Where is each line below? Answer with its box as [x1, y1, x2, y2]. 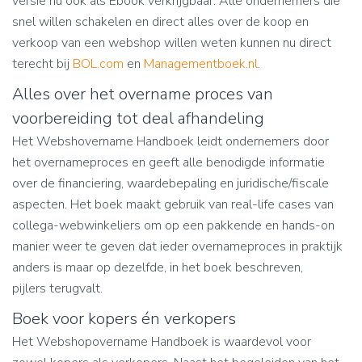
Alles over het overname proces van [12, 83, 273, 105]
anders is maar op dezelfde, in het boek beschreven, [12, 259, 303, 276]
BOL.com [73, 55, 124, 73]
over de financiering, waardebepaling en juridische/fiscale [12, 175, 329, 192]
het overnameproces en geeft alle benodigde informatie [12, 154, 325, 171]
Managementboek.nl [144, 55, 258, 73]
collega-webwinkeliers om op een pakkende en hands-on [12, 217, 335, 234]
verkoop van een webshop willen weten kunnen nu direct [12, 34, 331, 52]
